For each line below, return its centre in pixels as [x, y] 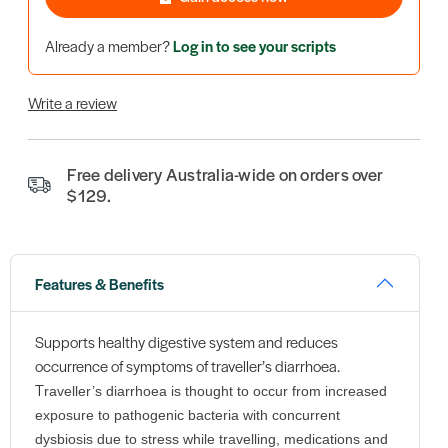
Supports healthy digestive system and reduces [186, 342]
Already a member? [109, 45]
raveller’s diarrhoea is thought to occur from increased [215, 391]
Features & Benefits [99, 283]
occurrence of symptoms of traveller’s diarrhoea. [187, 366]
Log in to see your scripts [254, 45]
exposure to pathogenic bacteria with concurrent [187, 415]
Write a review [72, 102]
